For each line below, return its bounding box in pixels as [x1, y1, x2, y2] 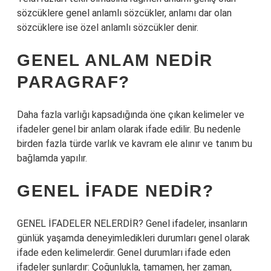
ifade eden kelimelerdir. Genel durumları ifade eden [17, 247, 230, 258]
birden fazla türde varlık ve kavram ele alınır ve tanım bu [17, 138, 252, 149]
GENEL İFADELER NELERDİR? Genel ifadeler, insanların [17, 218, 247, 229]
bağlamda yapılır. [17, 152, 87, 164]
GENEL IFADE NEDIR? [17, 181, 214, 200]
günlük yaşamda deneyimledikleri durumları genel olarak [17, 232, 250, 244]
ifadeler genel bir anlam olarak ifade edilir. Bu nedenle [17, 123, 241, 135]
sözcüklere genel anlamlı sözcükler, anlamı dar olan [17, 7, 232, 19]
